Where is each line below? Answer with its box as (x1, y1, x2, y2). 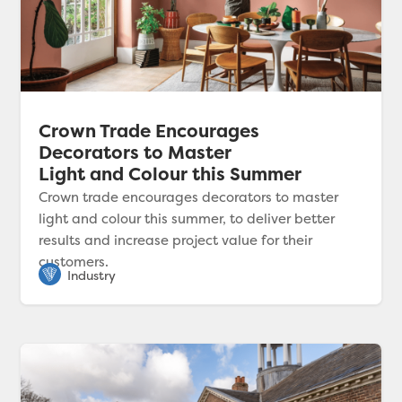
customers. (39, 251, 109, 271)
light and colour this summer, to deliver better (39, 208, 336, 228)
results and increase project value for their (39, 230, 313, 249)
